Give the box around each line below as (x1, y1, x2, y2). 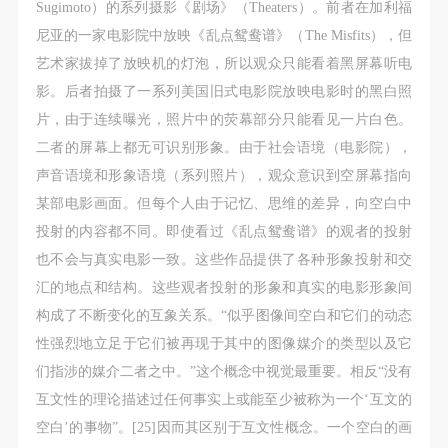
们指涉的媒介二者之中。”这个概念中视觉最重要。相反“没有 (35, 363, 413, 380)
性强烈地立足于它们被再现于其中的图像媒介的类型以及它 (35, 335, 413, 352)
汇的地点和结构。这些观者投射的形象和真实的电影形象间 (35, 279, 413, 296)
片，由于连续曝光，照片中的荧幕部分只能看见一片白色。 (35, 111, 413, 128)
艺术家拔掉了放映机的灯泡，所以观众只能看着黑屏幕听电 (35, 55, 413, 72)
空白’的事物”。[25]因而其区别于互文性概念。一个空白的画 (35, 419, 413, 436)
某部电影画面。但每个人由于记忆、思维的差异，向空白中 (35, 195, 413, 212)
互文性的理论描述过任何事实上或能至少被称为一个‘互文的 (35, 391, 413, 408)
